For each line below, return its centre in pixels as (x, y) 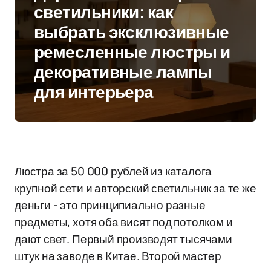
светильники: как (104, 12)
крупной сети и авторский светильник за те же (135, 188)
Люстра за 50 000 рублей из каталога (113, 171)
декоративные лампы (123, 72)
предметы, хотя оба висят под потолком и (124, 222)
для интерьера (94, 92)
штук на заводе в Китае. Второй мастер (118, 256)
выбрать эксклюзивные (132, 32)
